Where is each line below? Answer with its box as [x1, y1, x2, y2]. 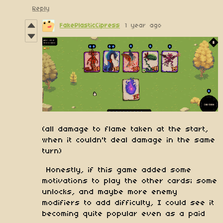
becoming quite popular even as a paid [42, 210, 206, 219]
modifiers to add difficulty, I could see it [42, 199, 215, 208]
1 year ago [125, 22, 162, 29]
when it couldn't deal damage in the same [42, 136, 216, 145]
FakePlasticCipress [60, 22, 120, 29]
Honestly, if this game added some [42, 166, 192, 175]
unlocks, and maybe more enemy [42, 188, 178, 197]
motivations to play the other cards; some [42, 177, 218, 186]
